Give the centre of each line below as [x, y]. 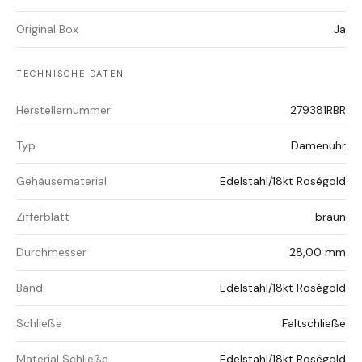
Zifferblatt [43, 217]
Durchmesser [51, 253]
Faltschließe [314, 324]
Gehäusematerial [61, 181]
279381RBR [318, 110]
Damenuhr [318, 146]
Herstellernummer [63, 110]
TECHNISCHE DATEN [70, 74]
